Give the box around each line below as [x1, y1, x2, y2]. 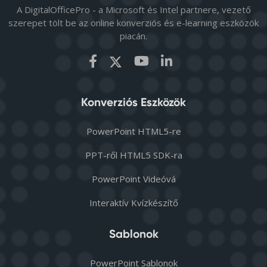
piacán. [120, 29, 147, 42]
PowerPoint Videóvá [91, 172, 176, 185]
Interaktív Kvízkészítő [89, 196, 178, 209]
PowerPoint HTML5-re [86, 125, 181, 137]
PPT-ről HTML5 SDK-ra [85, 148, 182, 161]
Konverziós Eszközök [81, 95, 186, 109]
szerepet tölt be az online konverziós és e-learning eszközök [8, 16, 259, 29]
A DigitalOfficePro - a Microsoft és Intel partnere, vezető [16, 3, 251, 15]
